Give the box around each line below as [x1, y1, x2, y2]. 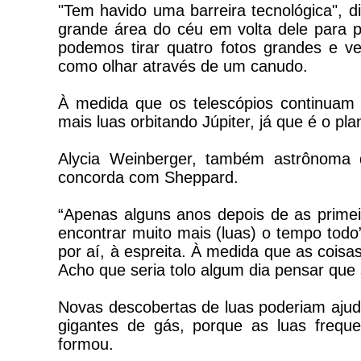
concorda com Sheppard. [58, 168, 239, 186]
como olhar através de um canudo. [58, 57, 308, 75]
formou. [58, 335, 114, 353]
